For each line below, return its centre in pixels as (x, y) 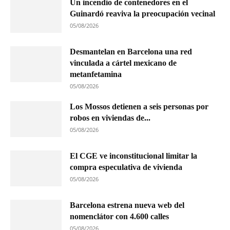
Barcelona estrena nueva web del (127, 205)
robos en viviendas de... (110, 118)
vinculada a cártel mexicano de (123, 63)
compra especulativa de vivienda (126, 167)
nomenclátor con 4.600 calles (119, 216)
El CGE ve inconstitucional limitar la (133, 156)
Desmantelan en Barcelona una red (131, 52)
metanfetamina (96, 74)
